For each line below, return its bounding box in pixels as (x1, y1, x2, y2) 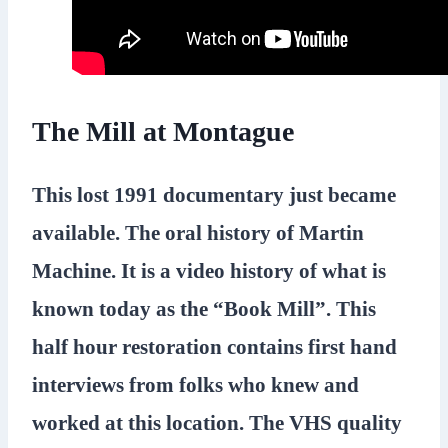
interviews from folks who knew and (32, 372, 359, 397)
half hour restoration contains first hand (32, 334, 397, 359)
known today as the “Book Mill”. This (32, 296, 376, 321)
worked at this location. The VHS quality (32, 410, 402, 435)
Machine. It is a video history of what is (32, 258, 386, 283)
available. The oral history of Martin (32, 220, 364, 245)
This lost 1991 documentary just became (32, 182, 396, 207)
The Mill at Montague (32, 115, 294, 147)
